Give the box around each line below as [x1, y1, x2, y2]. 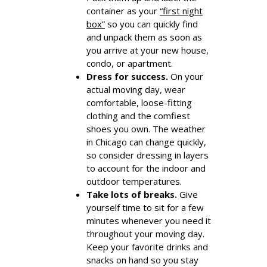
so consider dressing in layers [86, 148, 209, 161]
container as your [86, 4, 160, 17]
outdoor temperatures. [86, 175, 182, 187]
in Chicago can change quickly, [86, 135, 206, 148]
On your [168, 70, 203, 82]
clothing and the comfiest [86, 109, 190, 122]
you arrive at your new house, [86, 44, 209, 56]
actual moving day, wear [86, 83, 185, 95]
